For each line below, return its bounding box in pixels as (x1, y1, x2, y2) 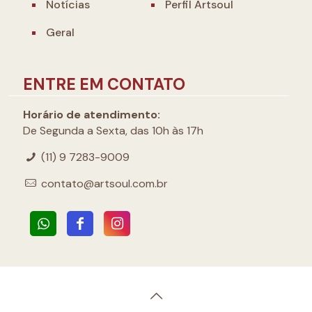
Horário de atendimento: (23, 107, 160, 123)
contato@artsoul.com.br (41, 176, 169, 192)
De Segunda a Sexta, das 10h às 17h (23, 123, 203, 139)
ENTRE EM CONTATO (23, 74, 185, 95)
